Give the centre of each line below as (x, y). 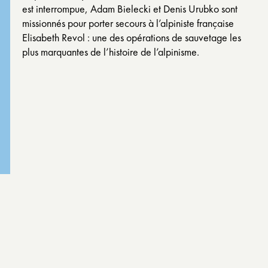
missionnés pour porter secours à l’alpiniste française (128, 23)
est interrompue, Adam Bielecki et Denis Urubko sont (130, 9)
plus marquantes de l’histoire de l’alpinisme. (110, 52)
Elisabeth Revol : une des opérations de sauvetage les (131, 37)
